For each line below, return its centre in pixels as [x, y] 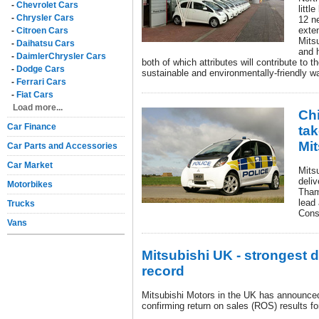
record [163, 271]
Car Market [30, 165]
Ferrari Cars [41, 82]
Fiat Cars [35, 95]
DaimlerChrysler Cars [61, 56]
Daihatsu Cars [46, 43]
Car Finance [32, 127]
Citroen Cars [42, 31]
